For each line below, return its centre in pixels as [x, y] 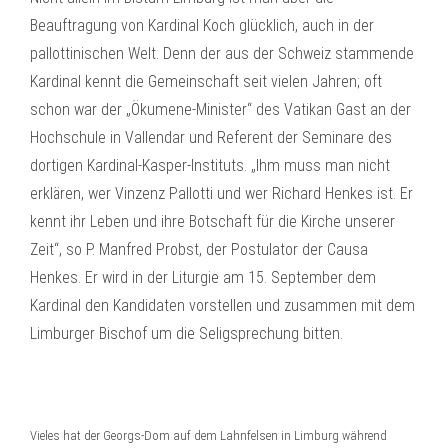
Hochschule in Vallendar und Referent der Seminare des [211, 137]
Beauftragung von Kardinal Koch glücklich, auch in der [202, 25]
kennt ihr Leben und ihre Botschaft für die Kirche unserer [212, 221]
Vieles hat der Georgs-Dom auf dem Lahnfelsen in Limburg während [208, 435]
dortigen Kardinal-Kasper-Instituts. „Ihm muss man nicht [210, 165]
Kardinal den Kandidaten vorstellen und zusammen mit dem [222, 305]
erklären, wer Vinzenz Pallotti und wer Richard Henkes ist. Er [221, 193]
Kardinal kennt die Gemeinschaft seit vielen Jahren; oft [206, 81]
